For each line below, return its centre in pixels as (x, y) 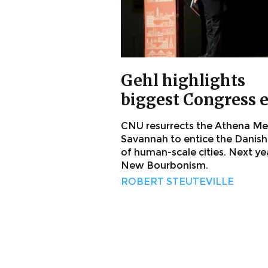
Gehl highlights (183, 81)
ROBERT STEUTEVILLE (177, 182)
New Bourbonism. (165, 166)
